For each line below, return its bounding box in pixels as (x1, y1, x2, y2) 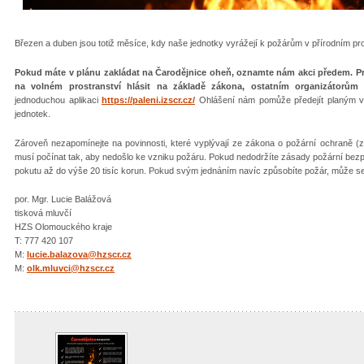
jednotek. (15, 109, 50, 119)
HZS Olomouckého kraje (15, 222, 112, 232)
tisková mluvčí (15, 208, 71, 219)
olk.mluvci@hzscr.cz (27, 263, 115, 274)
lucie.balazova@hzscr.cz (27, 249, 132, 260)
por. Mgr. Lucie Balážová (15, 194, 111, 205)
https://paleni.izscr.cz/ (102, 95, 195, 106)
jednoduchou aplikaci (15, 95, 102, 106)
